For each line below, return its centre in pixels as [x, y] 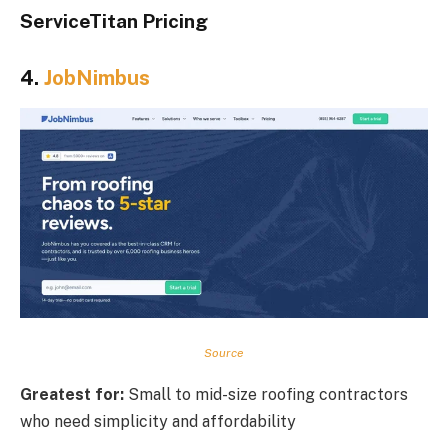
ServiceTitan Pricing [114, 20]
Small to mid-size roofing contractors [266, 395]
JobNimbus [97, 77]
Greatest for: [72, 395]
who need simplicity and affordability [158, 422]
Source [224, 352]
